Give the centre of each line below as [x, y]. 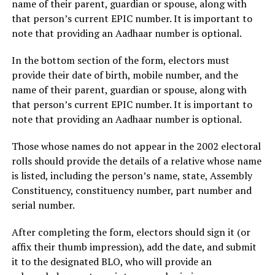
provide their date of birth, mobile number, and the [125, 75]
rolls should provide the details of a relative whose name [136, 161]
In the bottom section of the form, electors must [120, 60]
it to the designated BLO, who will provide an [111, 262]
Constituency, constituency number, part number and [131, 191]
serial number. [43, 205]
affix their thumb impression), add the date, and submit [134, 247]
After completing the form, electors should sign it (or [131, 232]
